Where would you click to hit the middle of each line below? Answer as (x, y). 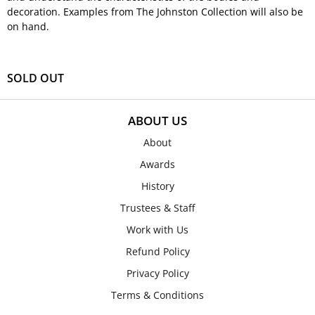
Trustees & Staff (157, 208)
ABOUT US (157, 121)
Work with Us (157, 230)
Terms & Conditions (157, 295)
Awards (157, 164)
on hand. (28, 26)
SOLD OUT (36, 78)
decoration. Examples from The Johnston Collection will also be (155, 12)
